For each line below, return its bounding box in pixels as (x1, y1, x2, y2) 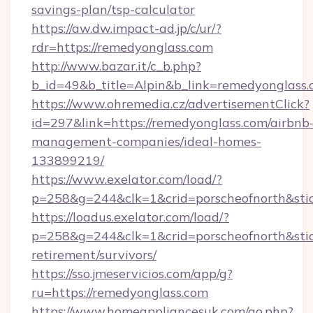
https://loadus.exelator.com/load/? (31, 209, 229, 225)
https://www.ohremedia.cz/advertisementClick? (31, 96, 310, 112)
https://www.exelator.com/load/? (31, 171, 222, 187)
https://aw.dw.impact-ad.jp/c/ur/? (31, 20, 221, 36)
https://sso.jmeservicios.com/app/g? (31, 265, 233, 282)
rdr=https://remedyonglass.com (31, 39, 213, 55)
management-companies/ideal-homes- (31, 133, 261, 150)
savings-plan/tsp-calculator (31, 1, 195, 17)
